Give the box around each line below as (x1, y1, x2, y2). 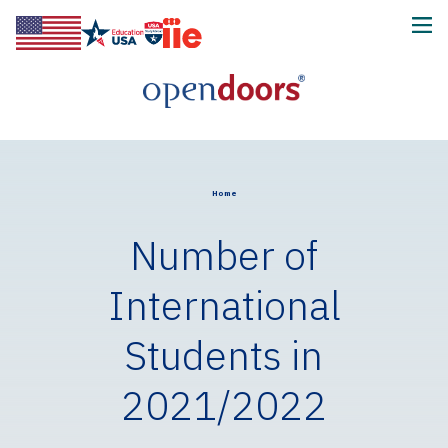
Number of (130, 229, 318, 281)
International (107, 279, 341, 331)
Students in (125, 329, 323, 381)
